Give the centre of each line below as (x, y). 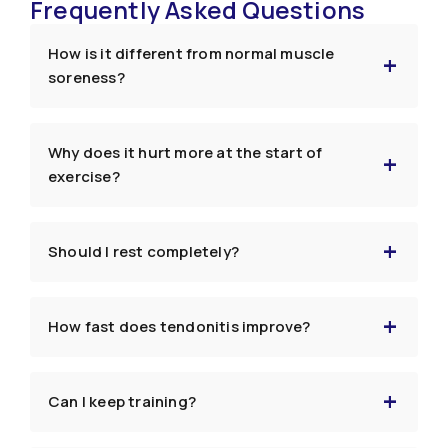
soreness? (86, 78)
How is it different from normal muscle (191, 54)
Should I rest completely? (143, 252)
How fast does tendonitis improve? (179, 327)
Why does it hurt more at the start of (185, 153)
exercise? (84, 177)
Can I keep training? (122, 402)
